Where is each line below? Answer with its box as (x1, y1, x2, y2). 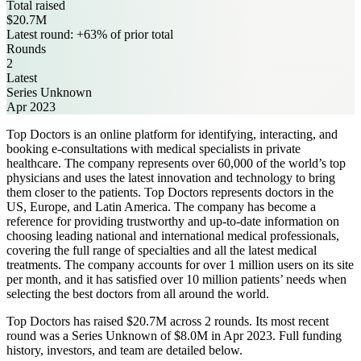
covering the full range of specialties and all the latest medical (6, 243, 317, 257)
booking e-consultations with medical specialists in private (6, 141, 301, 156)
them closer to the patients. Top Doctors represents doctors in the (6, 185, 334, 199)
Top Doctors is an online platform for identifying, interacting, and (6, 127, 338, 141)
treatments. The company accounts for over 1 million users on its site (6, 257, 354, 272)
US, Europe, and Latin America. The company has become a (6, 199, 316, 214)
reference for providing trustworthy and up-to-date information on (6, 214, 339, 228)
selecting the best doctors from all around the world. (6, 286, 269, 301)
